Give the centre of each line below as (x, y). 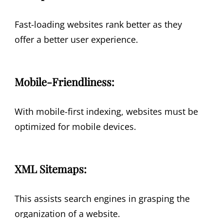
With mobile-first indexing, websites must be (106, 112)
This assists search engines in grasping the (102, 199)
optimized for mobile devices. (75, 127)
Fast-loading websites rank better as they (98, 25)
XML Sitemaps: (51, 169)
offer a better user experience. (76, 40)
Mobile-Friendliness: (64, 82)
